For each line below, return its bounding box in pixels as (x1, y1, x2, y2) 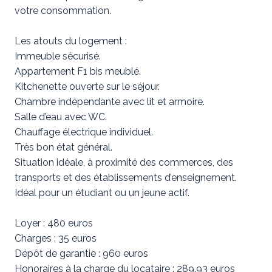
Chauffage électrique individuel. (15, 126, 153, 138)
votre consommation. (15, 5, 111, 16)
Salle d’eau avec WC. (15, 111, 107, 123)
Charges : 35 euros (15, 233, 97, 244)
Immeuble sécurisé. (15, 50, 101, 62)
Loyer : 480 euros (15, 217, 93, 229)
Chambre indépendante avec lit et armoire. (15, 96, 205, 107)
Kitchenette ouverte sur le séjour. (15, 81, 160, 92)
